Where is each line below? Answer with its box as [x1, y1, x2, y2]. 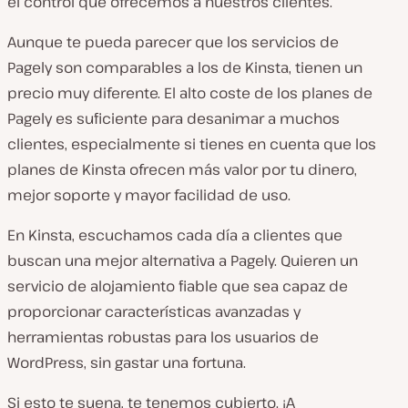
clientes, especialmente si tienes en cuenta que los [7, 134, 376, 154]
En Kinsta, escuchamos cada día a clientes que [7, 225, 342, 245]
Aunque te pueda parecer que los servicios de [7, 32, 339, 52]
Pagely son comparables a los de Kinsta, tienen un [7, 57, 362, 77]
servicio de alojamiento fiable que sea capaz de [7, 276, 348, 296]
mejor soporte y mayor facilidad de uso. [7, 185, 291, 205]
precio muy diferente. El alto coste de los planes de [7, 83, 372, 103]
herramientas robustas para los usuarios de [7, 327, 319, 347]
